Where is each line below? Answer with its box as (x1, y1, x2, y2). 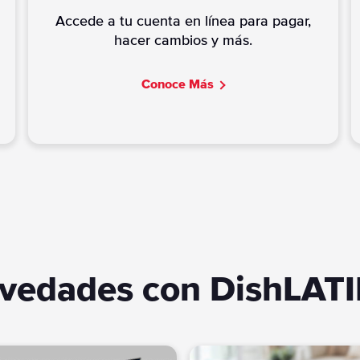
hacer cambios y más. (113, 33, 252, 48)
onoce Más (150, 77, 215, 91)
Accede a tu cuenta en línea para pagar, (55, 14, 311, 29)
